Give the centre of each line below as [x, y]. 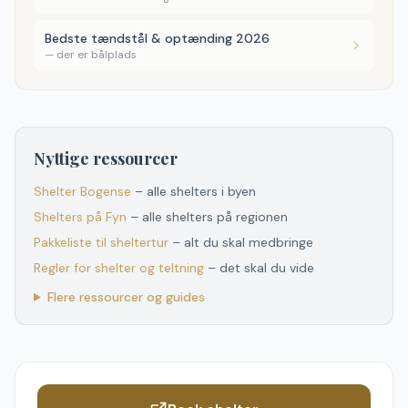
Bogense [106, 191]
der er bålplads [97, 55]
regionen [260, 217]
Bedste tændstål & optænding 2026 [157, 38]
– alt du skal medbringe [243, 242]
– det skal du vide [261, 268]
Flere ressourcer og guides [126, 297]
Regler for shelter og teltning [119, 268]
